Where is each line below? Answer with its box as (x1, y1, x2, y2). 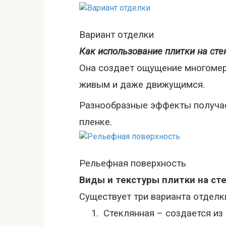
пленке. (79, 117, 112, 128)
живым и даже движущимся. (79, 79, 205, 90)
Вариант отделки (79, 29, 154, 40)
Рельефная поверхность (79, 158, 186, 169)
